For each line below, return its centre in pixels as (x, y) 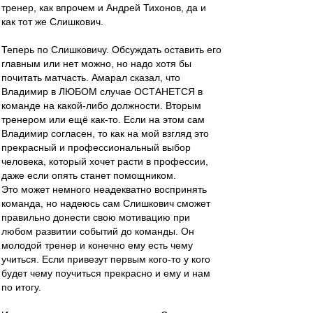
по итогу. (21, 287)
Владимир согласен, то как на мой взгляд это (105, 133)
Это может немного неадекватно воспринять (104, 189)
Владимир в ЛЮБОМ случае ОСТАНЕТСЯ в (102, 92)
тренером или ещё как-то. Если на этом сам (103, 119)
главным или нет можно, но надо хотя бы (96, 64)
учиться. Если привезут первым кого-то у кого (106, 259)
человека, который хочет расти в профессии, (105, 161)
